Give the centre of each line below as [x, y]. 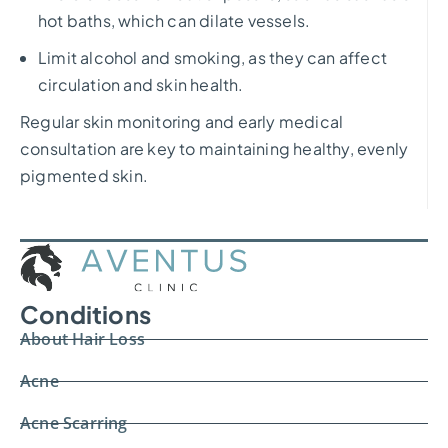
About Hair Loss [82, 338]
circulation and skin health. [141, 84]
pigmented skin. [84, 175]
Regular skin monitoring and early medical [182, 121]
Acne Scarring [74, 422]
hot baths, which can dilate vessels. [174, 20]
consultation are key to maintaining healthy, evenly [214, 148]
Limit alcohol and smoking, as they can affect [213, 57]
